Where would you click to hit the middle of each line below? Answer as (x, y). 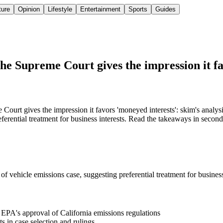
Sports (138, 9)
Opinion (29, 9)
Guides (166, 9)
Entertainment (100, 9)
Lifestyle (60, 9)
